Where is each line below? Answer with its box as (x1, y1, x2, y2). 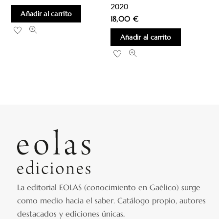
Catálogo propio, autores (117, 195, 206, 205)
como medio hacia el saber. (17, 195, 118, 205)
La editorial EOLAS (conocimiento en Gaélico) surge (17, 182, 201, 192)
